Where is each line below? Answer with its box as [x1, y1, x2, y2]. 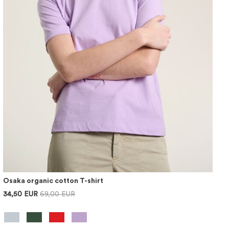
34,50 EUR [3, 191, 38, 198]
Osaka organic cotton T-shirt [3, 177, 104, 185]
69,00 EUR [40, 191, 76, 198]
